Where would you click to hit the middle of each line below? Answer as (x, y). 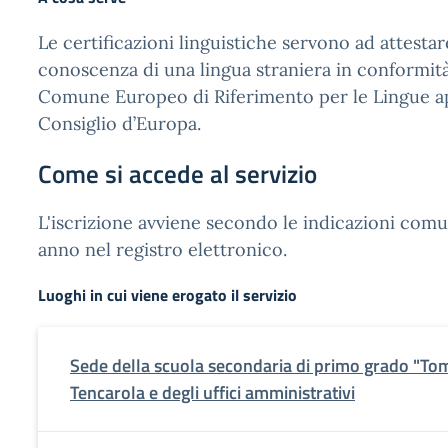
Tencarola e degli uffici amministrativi (212, 392)
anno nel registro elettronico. (162, 249)
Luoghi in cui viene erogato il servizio (167, 295)
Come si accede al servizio (177, 174)
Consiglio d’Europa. (119, 123)
